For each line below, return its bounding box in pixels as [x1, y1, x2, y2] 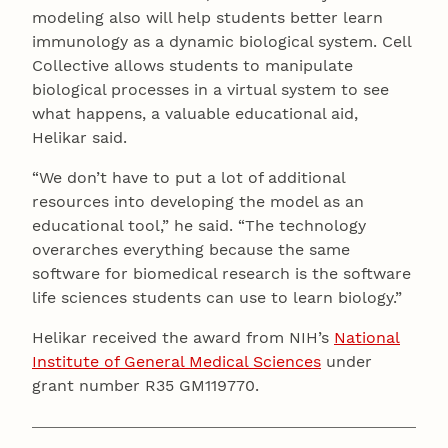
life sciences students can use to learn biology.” [32, 288, 402, 308]
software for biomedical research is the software [32, 264, 411, 284]
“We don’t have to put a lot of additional [32, 168, 345, 188]
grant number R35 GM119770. [32, 376, 259, 396]
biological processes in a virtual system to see [32, 80, 389, 100]
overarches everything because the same [32, 240, 350, 260]
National [334, 328, 400, 348]
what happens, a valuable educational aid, [32, 104, 358, 124]
